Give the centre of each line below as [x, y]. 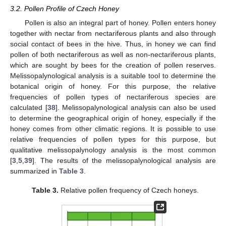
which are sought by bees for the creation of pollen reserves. [113, 65]
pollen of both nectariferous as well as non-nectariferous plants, [113, 55]
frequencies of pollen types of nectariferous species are [113, 97]
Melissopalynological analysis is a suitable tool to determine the [113, 76]
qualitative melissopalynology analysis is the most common [113, 150]
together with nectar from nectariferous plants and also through [113, 34]
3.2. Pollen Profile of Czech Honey [65, 9]
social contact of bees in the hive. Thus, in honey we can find [113, 44]
